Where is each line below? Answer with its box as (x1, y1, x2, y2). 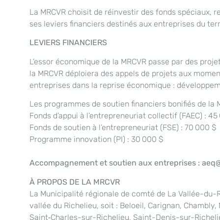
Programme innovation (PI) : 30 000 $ (29, 135, 164, 144)
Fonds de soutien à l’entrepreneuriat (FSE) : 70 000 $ (29, 123, 217, 133)
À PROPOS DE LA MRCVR (29, 177, 120, 187)
